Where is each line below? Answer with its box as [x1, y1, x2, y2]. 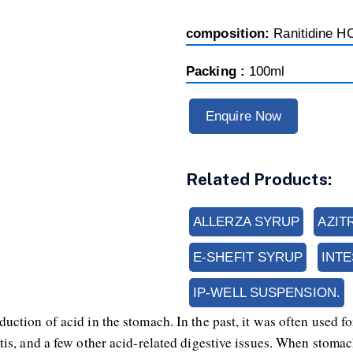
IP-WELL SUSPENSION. [193, 285, 340, 300]
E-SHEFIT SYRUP [193, 250, 303, 265]
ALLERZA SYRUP [193, 214, 300, 229]
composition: [186, 26, 274, 41]
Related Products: [186, 169, 332, 189]
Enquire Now [206, 109, 282, 124]
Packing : [186, 64, 249, 79]
